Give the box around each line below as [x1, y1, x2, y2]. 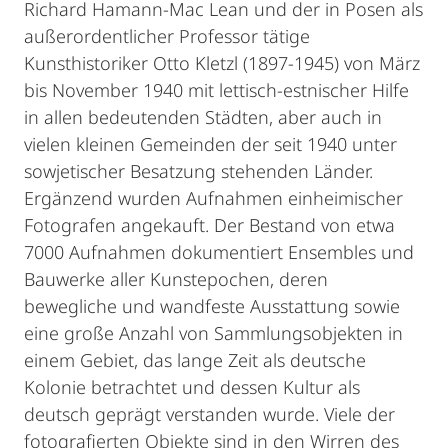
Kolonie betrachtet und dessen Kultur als [24, 375, 360, 399]
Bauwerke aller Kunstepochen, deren [24, 267, 328, 291]
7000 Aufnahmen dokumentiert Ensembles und [24, 240, 414, 264]
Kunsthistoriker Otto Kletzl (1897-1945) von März [24, 51, 420, 75]
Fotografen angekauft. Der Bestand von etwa [24, 213, 395, 237]
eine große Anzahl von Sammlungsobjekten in [24, 321, 403, 345]
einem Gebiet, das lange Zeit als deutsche [24, 348, 366, 372]
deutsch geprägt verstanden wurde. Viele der [24, 402, 395, 426]
